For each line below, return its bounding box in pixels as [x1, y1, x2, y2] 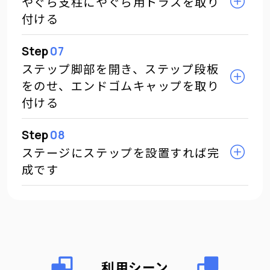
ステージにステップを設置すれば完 [21, 144, 220, 161]
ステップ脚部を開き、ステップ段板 [21, 60, 219, 78]
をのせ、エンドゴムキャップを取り [21, 77, 220, 95]
